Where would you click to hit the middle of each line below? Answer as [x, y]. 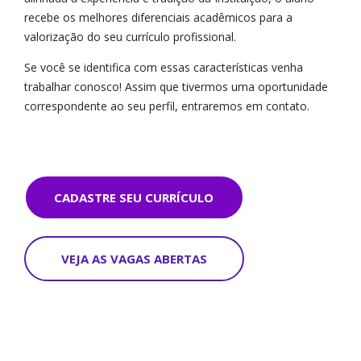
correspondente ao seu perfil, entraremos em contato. [167, 106]
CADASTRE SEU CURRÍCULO [134, 197]
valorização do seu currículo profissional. [130, 37]
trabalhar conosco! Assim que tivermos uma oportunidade [176, 87]
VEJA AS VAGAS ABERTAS [134, 259]
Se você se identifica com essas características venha [164, 67]
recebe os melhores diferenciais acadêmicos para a [158, 17]
